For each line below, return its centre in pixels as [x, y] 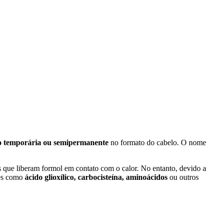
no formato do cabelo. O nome [157, 142]
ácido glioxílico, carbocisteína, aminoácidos [96, 177]
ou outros [183, 177]
